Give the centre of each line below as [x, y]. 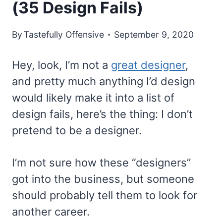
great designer [148, 65]
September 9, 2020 [154, 35]
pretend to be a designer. [77, 131]
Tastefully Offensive [64, 35]
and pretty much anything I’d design [104, 82]
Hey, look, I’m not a [61, 65]
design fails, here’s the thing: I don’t [102, 114]
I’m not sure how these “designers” [101, 163]
